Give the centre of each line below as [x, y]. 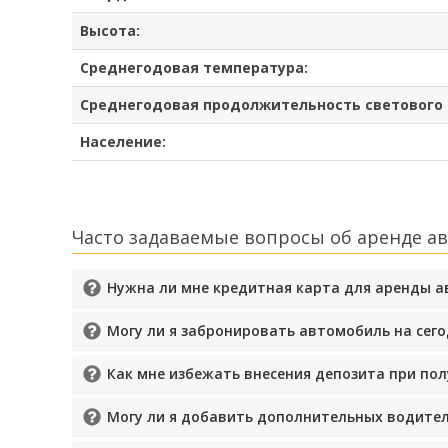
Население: [123, 141]
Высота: [110, 30]
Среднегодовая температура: [194, 67]
